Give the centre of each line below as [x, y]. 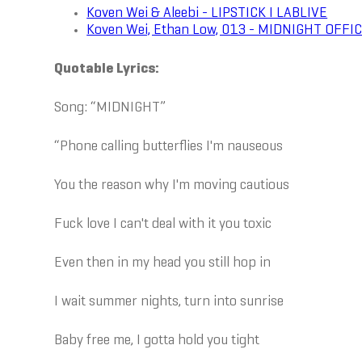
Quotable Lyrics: [107, 69]
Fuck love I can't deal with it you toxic [163, 224]
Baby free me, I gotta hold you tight [157, 341]
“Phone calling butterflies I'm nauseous [169, 147]
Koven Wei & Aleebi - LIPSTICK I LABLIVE [207, 13]
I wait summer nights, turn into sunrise [169, 302]
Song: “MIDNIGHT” [110, 108]
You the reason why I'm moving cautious [172, 185]
